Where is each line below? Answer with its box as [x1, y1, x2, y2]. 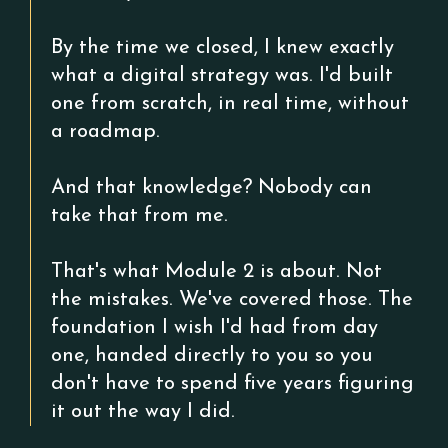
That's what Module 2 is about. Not [51, 262, 382, 282]
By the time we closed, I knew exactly [51, 38, 394, 58]
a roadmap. [51, 122, 160, 142]
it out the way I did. [51, 402, 235, 422]
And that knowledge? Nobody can [51, 178, 372, 198]
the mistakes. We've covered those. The [51, 290, 413, 310]
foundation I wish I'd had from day [51, 318, 378, 338]
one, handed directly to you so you [51, 346, 373, 366]
